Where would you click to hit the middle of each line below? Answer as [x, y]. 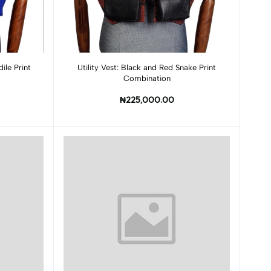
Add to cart [147, 63]
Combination [147, 78]
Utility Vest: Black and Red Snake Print [147, 67]
